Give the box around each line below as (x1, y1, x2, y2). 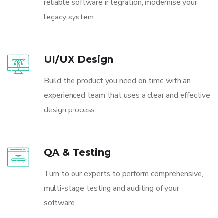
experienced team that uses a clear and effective (44, 90, 210, 101)
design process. (44, 104, 96, 115)
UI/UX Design (44, 53, 113, 65)
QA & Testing (44, 146, 111, 158)
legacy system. (44, 11, 95, 22)
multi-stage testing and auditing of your (44, 182, 179, 194)
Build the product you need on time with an (44, 75, 191, 86)
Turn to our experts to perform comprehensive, (44, 168, 203, 179)
